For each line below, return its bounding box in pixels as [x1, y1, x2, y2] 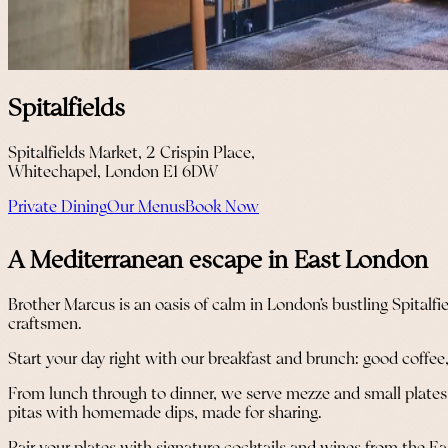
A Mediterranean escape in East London [8, 249, 428, 274]
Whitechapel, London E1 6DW [8, 164, 218, 181]
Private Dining [8, 199, 107, 216]
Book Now [185, 199, 259, 216]
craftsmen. [8, 315, 82, 333]
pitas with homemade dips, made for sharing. [8, 404, 322, 422]
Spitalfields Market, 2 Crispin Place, [8, 145, 255, 162]
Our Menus [107, 199, 185, 216]
